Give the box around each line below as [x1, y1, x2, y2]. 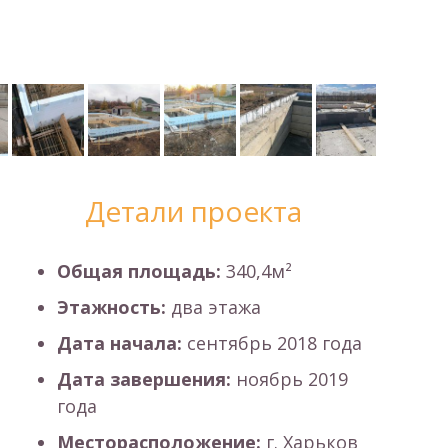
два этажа [165, 295, 261, 319]
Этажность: [56, 295, 166, 319]
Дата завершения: [56, 367, 231, 391]
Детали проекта [85, 192, 303, 230]
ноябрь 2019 [230, 367, 348, 391]
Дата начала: [56, 331, 182, 355]
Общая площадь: [56, 259, 221, 283]
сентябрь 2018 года [181, 331, 362, 355]
